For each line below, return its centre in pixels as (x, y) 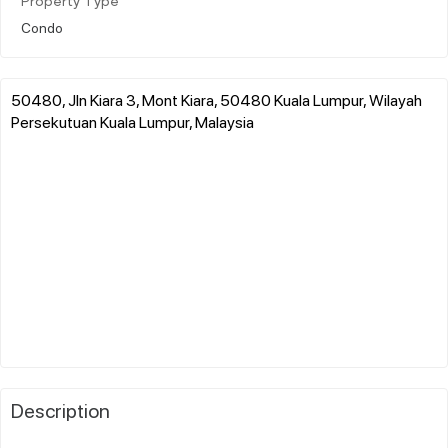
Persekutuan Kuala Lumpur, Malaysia (132, 121)
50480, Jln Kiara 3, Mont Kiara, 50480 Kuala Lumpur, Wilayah (216, 99)
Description (60, 409)
